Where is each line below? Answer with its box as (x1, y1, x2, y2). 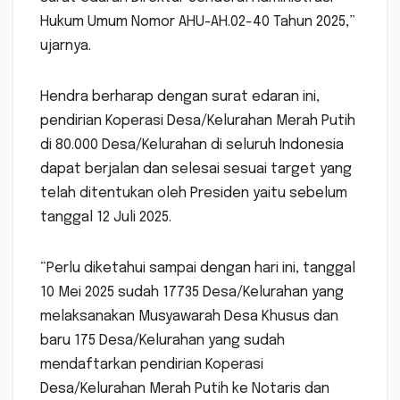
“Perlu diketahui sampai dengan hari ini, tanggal (40, 261, 355, 277)
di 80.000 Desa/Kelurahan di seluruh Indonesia (40, 137, 344, 154)
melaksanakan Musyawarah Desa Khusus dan (40, 309, 338, 325)
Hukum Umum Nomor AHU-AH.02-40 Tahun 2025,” (40, 14, 355, 30)
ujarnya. (40, 38, 91, 54)
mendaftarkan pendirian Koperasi (40, 357, 263, 373)
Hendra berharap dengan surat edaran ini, (40, 89, 320, 105)
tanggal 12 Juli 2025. (40, 210, 171, 226)
